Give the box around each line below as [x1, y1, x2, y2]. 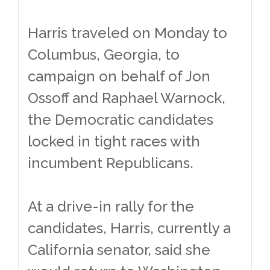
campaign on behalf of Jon [28, 67, 210, 85]
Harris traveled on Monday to [28, 24, 227, 42]
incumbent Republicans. [28, 154, 193, 172]
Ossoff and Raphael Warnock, [28, 89, 225, 107]
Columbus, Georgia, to [28, 45, 180, 63]
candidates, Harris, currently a [28, 219, 231, 237]
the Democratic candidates [28, 110, 213, 128]
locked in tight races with [28, 132, 200, 150]
